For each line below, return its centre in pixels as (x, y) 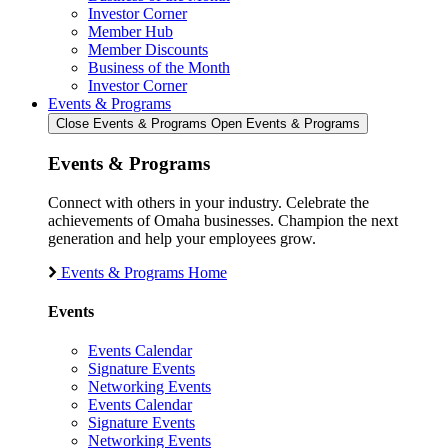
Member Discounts (148, 50)
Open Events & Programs (285, 124)
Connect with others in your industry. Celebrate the (208, 202)
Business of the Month (159, 68)
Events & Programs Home (144, 272)
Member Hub (130, 32)
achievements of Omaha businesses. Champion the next (223, 220)
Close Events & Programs (131, 124)
